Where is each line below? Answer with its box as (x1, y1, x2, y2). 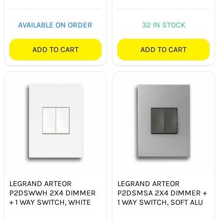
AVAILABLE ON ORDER (18, 20, 93, 30)
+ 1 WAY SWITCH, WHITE (9, 197, 91, 207)
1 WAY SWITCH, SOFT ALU (117, 197, 203, 207)
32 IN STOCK (141, 20, 186, 30)
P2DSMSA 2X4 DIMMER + (117, 188, 207, 198)
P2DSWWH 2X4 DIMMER (9, 188, 96, 198)
